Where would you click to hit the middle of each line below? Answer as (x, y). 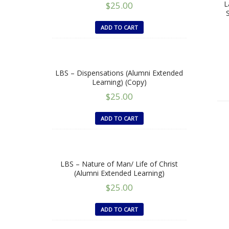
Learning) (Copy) (119, 82)
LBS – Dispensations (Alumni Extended (119, 73)
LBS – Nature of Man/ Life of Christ (119, 164)
